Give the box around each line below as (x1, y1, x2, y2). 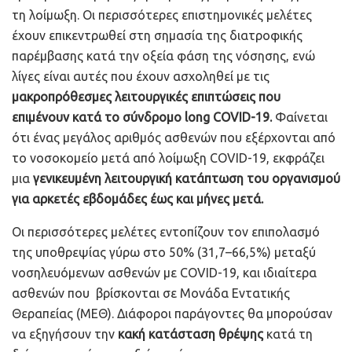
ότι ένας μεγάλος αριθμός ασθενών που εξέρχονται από (12, 130, 335, 145)
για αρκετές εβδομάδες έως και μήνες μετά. (12, 191, 263, 206)
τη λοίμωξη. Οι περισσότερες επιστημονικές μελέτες (12, 7, 312, 22)
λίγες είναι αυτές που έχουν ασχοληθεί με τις (12, 68, 269, 83)
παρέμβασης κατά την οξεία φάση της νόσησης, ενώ (12, 48, 315, 63)
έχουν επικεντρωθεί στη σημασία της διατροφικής (12, 27, 302, 42)
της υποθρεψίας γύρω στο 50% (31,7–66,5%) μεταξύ (12, 244, 316, 259)
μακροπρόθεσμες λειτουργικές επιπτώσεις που (12, 89, 280, 104)
